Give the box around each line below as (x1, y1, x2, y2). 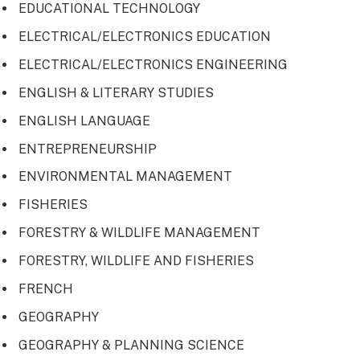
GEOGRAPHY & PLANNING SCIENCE (18, 337, 244, 354)
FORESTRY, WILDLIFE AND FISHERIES (18, 253, 254, 269)
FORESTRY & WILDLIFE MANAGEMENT (18, 225, 260, 241)
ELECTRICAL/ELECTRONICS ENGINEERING (18, 56, 288, 72)
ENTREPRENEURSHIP (18, 141, 157, 157)
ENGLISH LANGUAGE (18, 112, 150, 129)
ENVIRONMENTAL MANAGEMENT (18, 169, 232, 185)
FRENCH (18, 281, 73, 297)
